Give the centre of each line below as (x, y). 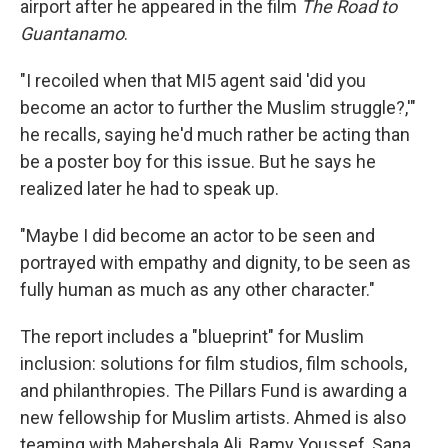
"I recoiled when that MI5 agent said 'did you (193, 80)
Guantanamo (72, 33)
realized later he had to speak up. (149, 188)
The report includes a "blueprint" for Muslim (192, 336)
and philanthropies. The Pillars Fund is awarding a (213, 390)
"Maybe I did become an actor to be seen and (197, 235)
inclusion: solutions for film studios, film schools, (213, 363)
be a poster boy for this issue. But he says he (198, 161)
